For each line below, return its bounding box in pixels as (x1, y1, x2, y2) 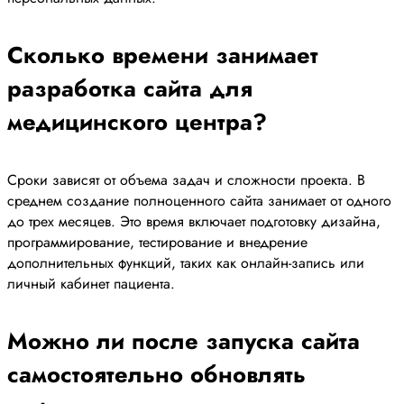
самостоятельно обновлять (7, 357, 306, 391)
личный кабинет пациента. (7, 272, 175, 294)
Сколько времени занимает (7, 38, 318, 72)
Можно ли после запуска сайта (7, 324, 360, 358)
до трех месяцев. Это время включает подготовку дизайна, (7, 210, 381, 232)
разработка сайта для (7, 71, 252, 106)
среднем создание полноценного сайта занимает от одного (7, 189, 391, 211)
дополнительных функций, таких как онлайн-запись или (7, 252, 364, 273)
